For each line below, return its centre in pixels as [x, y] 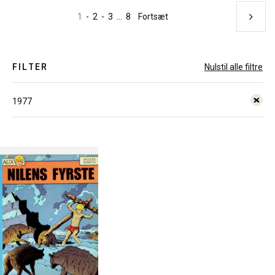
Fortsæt [153, 17]
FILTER [30, 67]
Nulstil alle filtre [234, 67]
